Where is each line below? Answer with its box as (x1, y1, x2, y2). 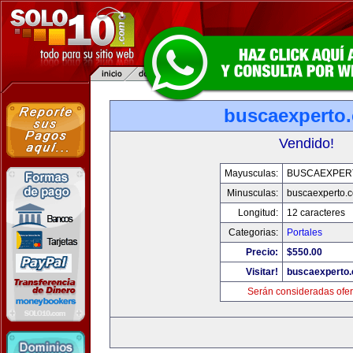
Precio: (245, 247, 278, 258)
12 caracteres (286, 207, 345, 218)
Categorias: (228, 227, 278, 238)
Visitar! (245, 266, 278, 277)
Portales (286, 227, 322, 238)
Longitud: (237, 207, 278, 218)
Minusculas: (226, 188, 278, 199)
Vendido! (279, 136, 334, 151)
